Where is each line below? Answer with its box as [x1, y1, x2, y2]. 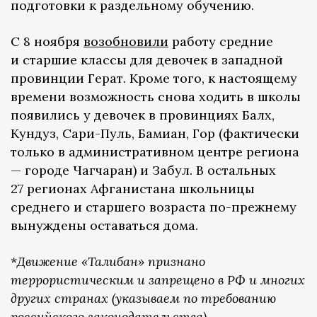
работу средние [168, 33, 273, 50]
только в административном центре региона [11, 144, 299, 161]
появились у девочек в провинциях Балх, [11, 107, 275, 124]
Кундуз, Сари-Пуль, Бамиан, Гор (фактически [11, 125, 299, 142]
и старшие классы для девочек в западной [11, 52, 283, 69]
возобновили [83, 33, 168, 50]
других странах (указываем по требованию [11, 290, 276, 307]
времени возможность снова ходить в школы [11, 88, 301, 105]
